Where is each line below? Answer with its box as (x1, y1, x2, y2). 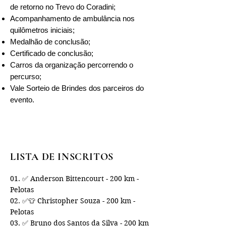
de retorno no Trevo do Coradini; (10, 3, 116, 11)
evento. (10, 95, 34, 104)
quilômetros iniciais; (10, 26, 75, 34)
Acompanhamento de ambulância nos (10, 14, 135, 23)
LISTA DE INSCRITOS (10, 151, 114, 163)
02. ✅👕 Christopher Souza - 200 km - (10, 196, 135, 205)
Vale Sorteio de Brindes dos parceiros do (10, 84, 144, 92)
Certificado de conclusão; (10, 49, 93, 58)
